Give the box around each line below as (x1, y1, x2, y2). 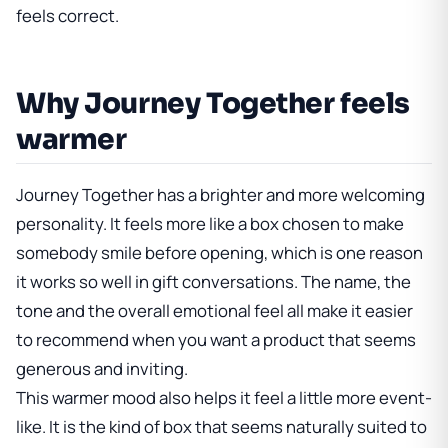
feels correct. (16, 3, 119, 27)
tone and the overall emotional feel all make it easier (16, 299, 413, 323)
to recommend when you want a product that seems (16, 328, 416, 352)
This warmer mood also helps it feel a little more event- (16, 386, 432, 410)
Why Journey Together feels (16, 85, 411, 121)
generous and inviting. (16, 357, 188, 381)
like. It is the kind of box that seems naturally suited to (16, 415, 427, 439)
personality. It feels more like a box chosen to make (16, 212, 404, 236)
